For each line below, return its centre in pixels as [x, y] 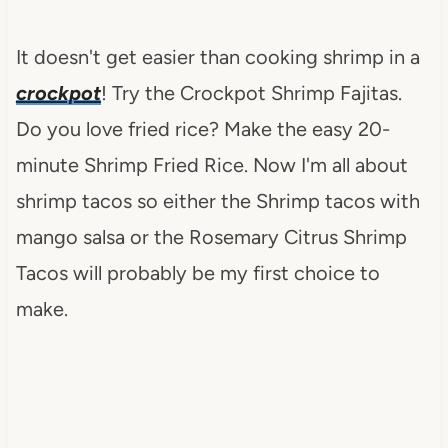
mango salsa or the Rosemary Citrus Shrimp [211, 236]
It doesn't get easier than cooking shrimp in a [217, 56]
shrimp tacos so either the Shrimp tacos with [217, 200]
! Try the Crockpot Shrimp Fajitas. [251, 92]
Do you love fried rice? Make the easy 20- [202, 128]
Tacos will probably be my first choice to [197, 272]
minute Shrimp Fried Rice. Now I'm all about [211, 164]
